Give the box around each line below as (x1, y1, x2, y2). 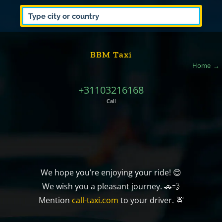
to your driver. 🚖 (118, 195, 184, 206)
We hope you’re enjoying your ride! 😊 (41, 167, 181, 178)
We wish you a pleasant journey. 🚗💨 (42, 181, 180, 192)
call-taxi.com (69, 195, 118, 206)
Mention (38, 195, 70, 206)
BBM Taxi (90, 49, 132, 60)
